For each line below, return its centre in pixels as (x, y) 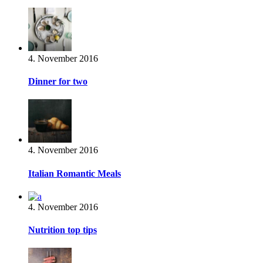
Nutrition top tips (63, 230)
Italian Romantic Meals (75, 173)
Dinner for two (58, 82)
